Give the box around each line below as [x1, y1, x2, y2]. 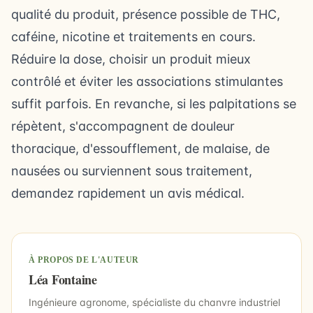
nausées [11, 163, 60, 178]
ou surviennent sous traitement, [60, 163, 252, 178]
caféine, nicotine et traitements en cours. [11, 29, 256, 44]
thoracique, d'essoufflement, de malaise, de [11, 141, 270, 156]
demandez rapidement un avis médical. [11, 186, 245, 201]
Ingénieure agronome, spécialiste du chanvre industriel [29, 296, 280, 308]
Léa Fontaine [29, 270, 97, 289]
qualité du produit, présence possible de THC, [11, 7, 280, 22]
